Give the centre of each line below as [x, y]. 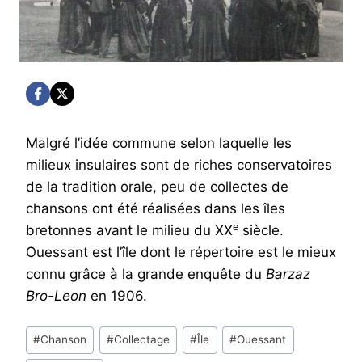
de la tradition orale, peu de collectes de [157, 187]
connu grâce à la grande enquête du [146, 274]
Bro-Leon [56, 296]
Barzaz [288, 274]
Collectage [142, 340]
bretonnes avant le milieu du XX [129, 230]
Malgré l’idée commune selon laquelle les [159, 143]
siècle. [261, 230]
